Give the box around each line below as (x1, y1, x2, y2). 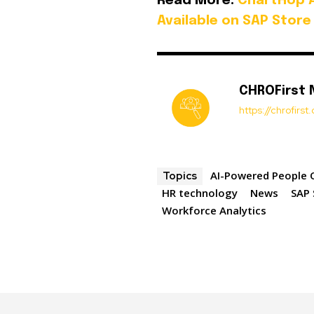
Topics (163, 169, 198, 184)
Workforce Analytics (162, 203, 267, 218)
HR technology (162, 186, 238, 200)
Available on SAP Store (157, 14, 312, 28)
